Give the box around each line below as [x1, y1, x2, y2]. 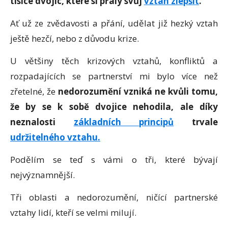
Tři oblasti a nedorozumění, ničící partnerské [10, 191, 218, 203]
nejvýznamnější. [10, 168, 75, 181]
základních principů [73, 116, 174, 128]
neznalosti [10, 116, 74, 128]
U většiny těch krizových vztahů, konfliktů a [10, 54, 218, 67]
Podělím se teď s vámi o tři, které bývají [10, 153, 218, 165]
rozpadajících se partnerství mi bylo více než [10, 70, 218, 82]
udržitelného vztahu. [10, 131, 100, 143]
